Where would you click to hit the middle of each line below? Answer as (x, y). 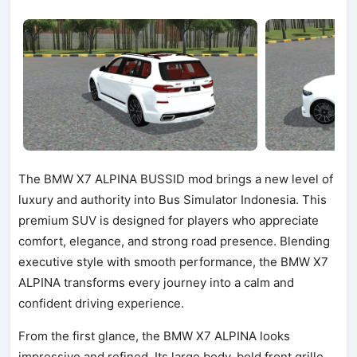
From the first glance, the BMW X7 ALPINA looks (155, 335)
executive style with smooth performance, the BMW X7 (174, 261)
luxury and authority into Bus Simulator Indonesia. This (173, 199)
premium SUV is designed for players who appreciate (169, 220)
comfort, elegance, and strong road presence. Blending (175, 241)
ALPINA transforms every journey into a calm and (157, 282)
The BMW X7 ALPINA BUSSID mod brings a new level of (176, 178)
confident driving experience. (102, 303)
